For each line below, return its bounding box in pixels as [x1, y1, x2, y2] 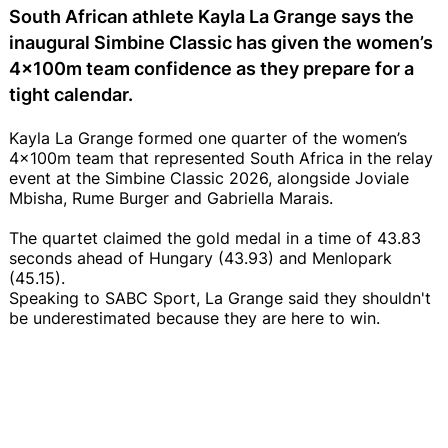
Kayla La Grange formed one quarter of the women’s [9, 127, 407, 148]
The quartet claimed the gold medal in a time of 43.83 [9, 227, 421, 248]
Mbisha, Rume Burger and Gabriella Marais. [9, 187, 338, 208]
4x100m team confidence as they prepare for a [9, 57, 414, 79]
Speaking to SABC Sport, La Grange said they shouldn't [9, 287, 431, 308]
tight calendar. [9, 83, 133, 105]
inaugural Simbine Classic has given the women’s [9, 31, 433, 53]
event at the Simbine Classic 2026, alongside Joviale [9, 167, 409, 188]
